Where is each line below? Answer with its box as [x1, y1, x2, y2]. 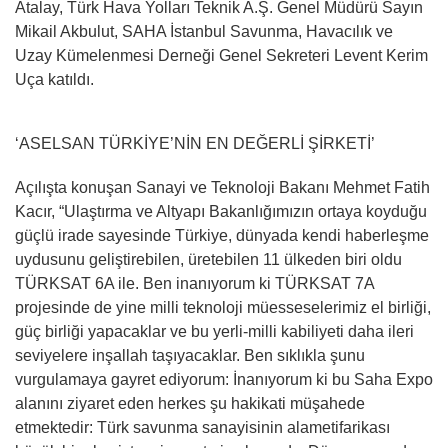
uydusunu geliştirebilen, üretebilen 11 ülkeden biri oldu [15, 251, 402, 268]
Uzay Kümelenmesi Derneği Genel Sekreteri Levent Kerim [15, 47, 428, 64]
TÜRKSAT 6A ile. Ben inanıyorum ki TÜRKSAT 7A [15, 275, 374, 292]
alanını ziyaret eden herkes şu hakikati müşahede [15, 395, 365, 412]
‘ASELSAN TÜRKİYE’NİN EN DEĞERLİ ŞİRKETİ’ [15, 135, 375, 152]
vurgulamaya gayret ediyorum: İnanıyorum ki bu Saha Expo [15, 371, 433, 388]
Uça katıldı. [15, 71, 94, 88]
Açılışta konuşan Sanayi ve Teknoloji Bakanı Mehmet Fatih [15, 179, 430, 196]
